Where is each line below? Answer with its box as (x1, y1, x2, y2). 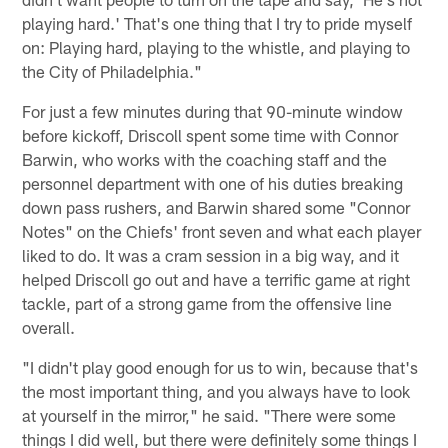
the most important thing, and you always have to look (22, 381, 411, 402)
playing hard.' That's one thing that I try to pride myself (22, 13, 413, 34)
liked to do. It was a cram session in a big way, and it (22, 245, 400, 266)
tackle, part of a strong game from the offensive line (22, 293, 393, 314)
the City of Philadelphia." (22, 61, 203, 82)
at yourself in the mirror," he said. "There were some (22, 405, 397, 426)
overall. (22, 317, 76, 338)
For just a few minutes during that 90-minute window (22, 101, 404, 122)
